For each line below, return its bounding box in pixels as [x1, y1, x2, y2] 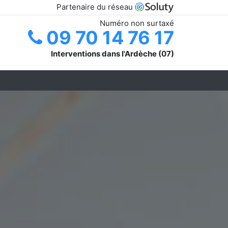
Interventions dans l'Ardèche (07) [51, 48, 174, 59]
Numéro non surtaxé [100, 18, 174, 28]
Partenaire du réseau [56, 2, 135, 12]
